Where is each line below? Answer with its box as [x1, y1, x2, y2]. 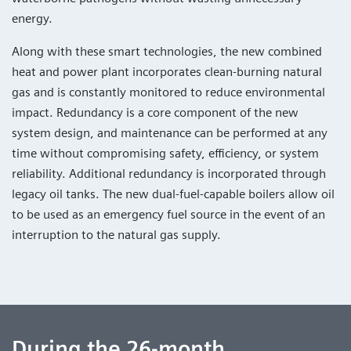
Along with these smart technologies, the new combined [12, 44, 322, 60]
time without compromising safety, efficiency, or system [12, 146, 319, 161]
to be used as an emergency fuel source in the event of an [12, 207, 325, 223]
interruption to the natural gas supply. [12, 227, 221, 243]
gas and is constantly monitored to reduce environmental [12, 85, 325, 100]
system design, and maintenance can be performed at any [12, 125, 327, 141]
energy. [12, 11, 52, 27]
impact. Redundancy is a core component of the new [12, 105, 299, 121]
